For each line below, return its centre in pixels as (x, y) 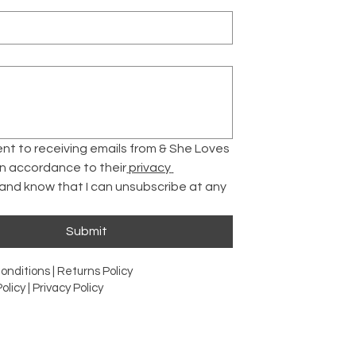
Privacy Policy (68, 288)
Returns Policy (97, 272)
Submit (86, 232)
